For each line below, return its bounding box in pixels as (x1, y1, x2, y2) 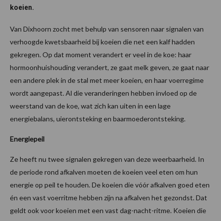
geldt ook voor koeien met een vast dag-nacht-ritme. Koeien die (10, 206, 206, 215)
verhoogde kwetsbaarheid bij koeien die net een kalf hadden (10, 37, 195, 46)
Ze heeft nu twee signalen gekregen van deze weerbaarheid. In (10, 154, 204, 163)
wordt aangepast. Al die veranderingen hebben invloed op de (10, 88, 197, 97)
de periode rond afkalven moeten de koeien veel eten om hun (10, 167, 198, 176)
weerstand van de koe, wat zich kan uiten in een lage (10, 101, 171, 110)
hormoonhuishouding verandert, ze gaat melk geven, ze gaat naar (10, 63, 209, 72)
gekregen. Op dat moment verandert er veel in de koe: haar (10, 50, 191, 59)
